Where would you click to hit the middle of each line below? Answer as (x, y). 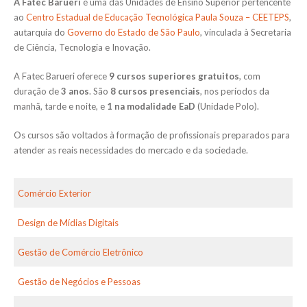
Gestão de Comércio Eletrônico (81, 252)
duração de (37, 91)
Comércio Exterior (54, 193)
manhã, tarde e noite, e (60, 106)
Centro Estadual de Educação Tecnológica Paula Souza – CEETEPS (158, 17)
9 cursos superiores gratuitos (174, 76)
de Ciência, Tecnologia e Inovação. (82, 47)
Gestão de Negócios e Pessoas (79, 281)
